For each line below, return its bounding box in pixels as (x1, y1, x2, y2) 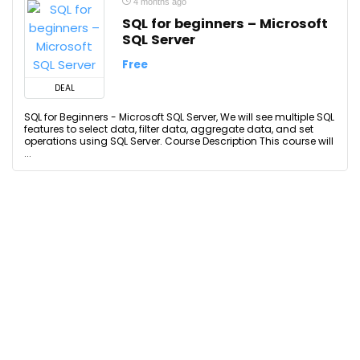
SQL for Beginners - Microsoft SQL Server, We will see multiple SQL (24, 110, 334, 124)
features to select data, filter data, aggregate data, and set (24, 122, 313, 136)
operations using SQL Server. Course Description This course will (24, 134, 333, 148)
